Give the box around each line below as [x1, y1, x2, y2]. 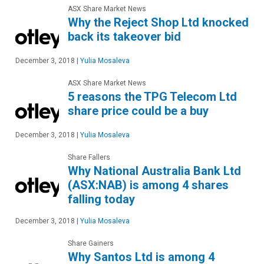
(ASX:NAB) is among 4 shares [68, 178, 229, 193]
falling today [68, 192, 135, 207]
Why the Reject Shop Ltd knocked [68, 15, 249, 30]
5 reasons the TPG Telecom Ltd [68, 90, 237, 104]
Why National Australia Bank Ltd [68, 164, 241, 179]
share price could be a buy [68, 104, 209, 118]
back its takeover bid [68, 29, 181, 44]
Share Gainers [68, 239, 114, 248]
